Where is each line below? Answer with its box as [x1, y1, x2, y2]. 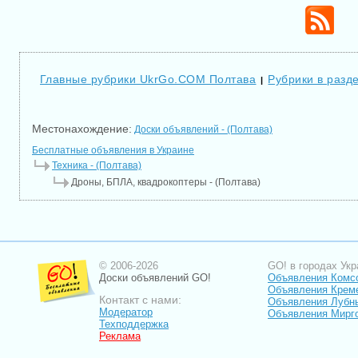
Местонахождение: [32, 122, 132, 135]
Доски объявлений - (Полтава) [134, 124, 272, 135]
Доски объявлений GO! [99, 272, 211, 284]
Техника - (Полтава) [52, 160, 141, 171]
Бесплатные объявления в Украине [32, 145, 194, 156]
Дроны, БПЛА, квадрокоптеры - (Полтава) [71, 177, 261, 188]
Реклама [99, 330, 141, 342]
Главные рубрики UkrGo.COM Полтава [40, 73, 257, 86]
